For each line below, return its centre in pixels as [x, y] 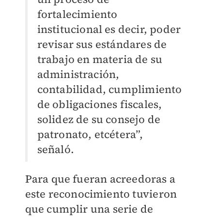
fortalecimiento [77, 14]
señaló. [55, 149]
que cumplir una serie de [89, 209]
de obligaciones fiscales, [100, 104]
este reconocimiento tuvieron [101, 194]
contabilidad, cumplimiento [109, 89]
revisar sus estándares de [102, 44]
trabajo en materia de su [100, 59]
